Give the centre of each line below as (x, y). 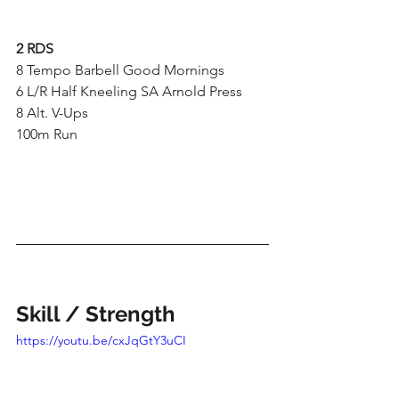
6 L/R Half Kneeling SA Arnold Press (129, 91)
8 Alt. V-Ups (52, 112)
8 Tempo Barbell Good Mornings (120, 69)
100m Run (47, 134)
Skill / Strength (96, 313)
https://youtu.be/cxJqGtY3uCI (101, 340)
